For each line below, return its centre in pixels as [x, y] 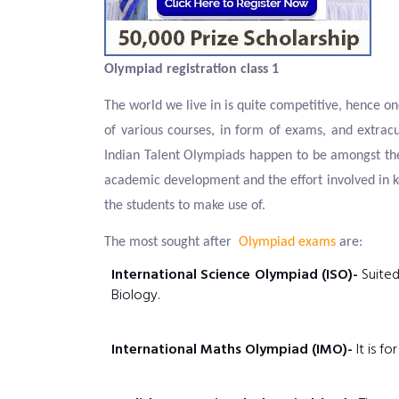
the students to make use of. [185, 206]
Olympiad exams [289, 242]
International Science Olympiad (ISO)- [235, 275]
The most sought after [171, 242]
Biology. [135, 296]
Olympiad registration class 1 [191, 69]
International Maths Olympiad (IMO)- [232, 350]
